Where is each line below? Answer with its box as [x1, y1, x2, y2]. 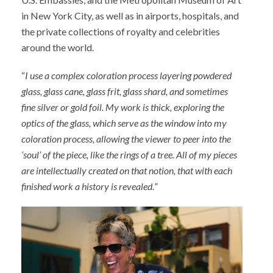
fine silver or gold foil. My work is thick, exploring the [21, 101, 224, 113]
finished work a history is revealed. [21, 180, 154, 192]
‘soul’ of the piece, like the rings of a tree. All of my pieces [21, 149, 237, 160]
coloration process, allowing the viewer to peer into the [21, 133, 231, 144]
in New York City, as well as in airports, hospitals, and [21, 10, 239, 21]
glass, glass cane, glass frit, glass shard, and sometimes [21, 85, 228, 97]
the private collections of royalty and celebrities [21, 26, 220, 37]
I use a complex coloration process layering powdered [25, 69, 232, 81]
